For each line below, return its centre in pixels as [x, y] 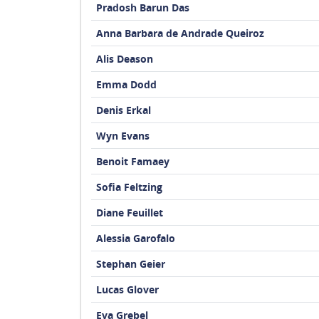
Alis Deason [124, 59]
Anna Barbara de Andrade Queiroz [180, 33]
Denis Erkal [123, 110]
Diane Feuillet [129, 213]
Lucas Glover [127, 289]
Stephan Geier [130, 264]
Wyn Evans [122, 136]
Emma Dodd [126, 84]
